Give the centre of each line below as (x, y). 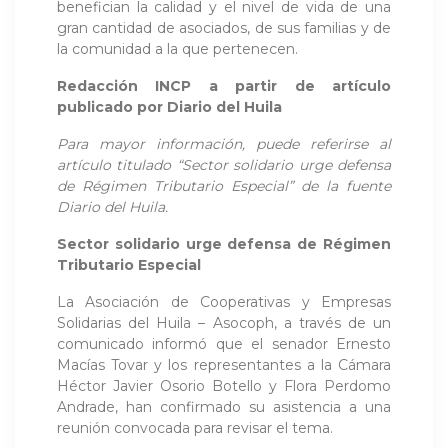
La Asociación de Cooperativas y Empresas (224, 301)
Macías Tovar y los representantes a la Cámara (224, 364)
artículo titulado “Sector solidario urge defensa (224, 164)
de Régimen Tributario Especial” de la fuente (224, 185)
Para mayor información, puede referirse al (224, 143)
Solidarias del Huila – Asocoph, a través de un (224, 322)
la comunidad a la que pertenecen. (179, 48)
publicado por (110, 106)
